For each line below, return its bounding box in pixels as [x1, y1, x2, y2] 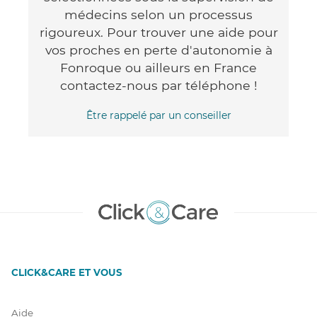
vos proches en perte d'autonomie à [45, 42, 272, 57]
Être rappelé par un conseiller [86, 108, 231, 122]
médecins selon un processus [64, 6, 253, 22]
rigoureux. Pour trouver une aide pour [39, 24, 278, 40]
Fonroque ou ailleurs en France [60, 59, 257, 75]
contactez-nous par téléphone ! [59, 77, 258, 93]
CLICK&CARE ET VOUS [11, 266, 122, 278]
